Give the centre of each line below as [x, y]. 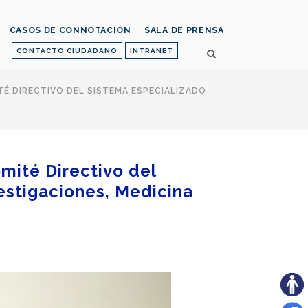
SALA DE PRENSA [184, 30]
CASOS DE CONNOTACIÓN [70, 30]
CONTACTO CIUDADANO [67, 51]
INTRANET [152, 51]
